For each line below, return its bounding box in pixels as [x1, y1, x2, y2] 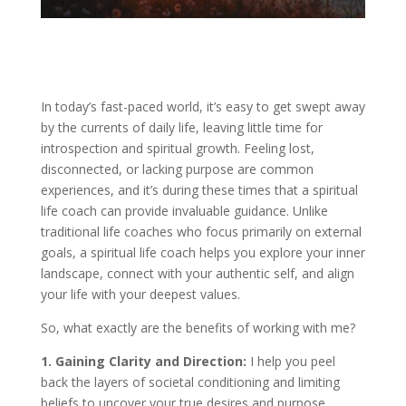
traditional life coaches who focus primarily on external [40, 222, 362, 240]
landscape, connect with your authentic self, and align [40, 264, 354, 282]
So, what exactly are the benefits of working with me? [40, 318, 355, 336]
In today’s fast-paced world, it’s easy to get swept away [40, 97, 365, 115]
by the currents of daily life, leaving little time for [40, 118, 323, 136]
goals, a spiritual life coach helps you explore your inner [40, 243, 365, 261]
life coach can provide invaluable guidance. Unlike [40, 201, 328, 219]
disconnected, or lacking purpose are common [40, 159, 314, 178]
